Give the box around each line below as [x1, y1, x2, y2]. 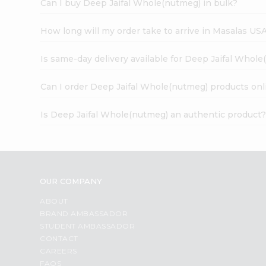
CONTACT [40, 233, 78, 243]
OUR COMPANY [40, 176, 103, 186]
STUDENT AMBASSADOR [40, 221, 135, 230]
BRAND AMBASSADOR [40, 208, 128, 218]
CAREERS [40, 246, 77, 255]
